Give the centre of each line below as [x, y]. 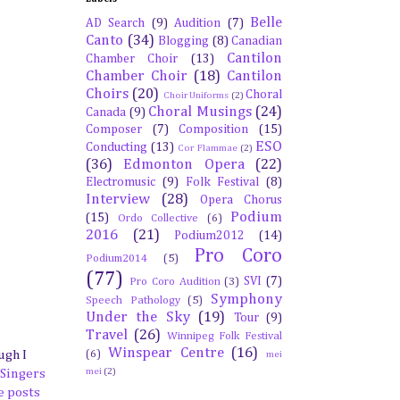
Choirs [107, 94]
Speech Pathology [133, 300]
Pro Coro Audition [175, 282]
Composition [214, 129]
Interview [118, 200]
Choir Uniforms [196, 95]
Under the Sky [138, 317]
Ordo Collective [158, 218]
